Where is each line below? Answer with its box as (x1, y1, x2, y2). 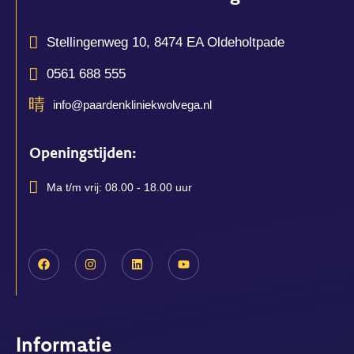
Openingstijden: (29, 147, 137, 163)
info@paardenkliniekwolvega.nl (53, 98, 212, 112)
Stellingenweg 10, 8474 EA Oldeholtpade (47, 35, 284, 51)
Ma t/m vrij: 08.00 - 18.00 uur (47, 181, 192, 194)
